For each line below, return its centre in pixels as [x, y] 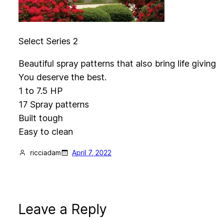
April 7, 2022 [92, 153]
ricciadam [45, 153]
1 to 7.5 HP [41, 91]
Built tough [41, 118]
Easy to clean [46, 132]
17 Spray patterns [54, 105]
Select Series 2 [48, 41]
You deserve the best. [63, 77]
